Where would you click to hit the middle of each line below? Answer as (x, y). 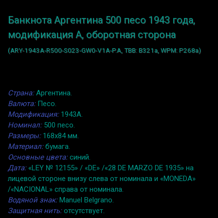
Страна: (21, 93)
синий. (79, 157)
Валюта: (22, 104)
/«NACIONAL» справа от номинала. (66, 190)
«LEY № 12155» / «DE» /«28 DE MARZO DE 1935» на (110, 168)
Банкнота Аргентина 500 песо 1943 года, (101, 20)
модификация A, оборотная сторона (92, 35)
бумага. (57, 147)
